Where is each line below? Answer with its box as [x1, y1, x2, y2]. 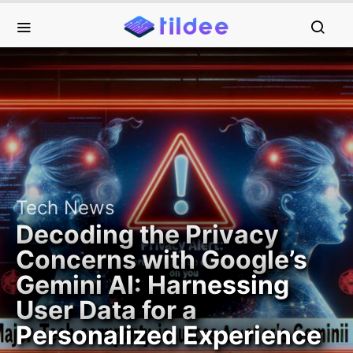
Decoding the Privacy [16, 219, 279, 250]
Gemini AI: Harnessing [16, 269, 289, 300]
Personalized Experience [16, 320, 321, 351]
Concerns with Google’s [16, 244, 307, 275]
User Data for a [16, 295, 197, 325]
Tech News [16, 196, 115, 219]
